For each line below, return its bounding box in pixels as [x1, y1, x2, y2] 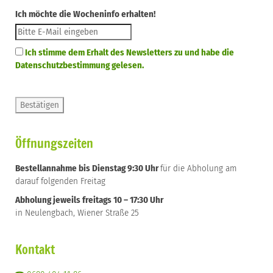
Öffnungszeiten [15, 135, 93, 152]
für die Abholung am [160, 163, 237, 174]
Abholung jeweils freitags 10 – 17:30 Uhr [15, 194, 163, 205]
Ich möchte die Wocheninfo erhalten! [15, 9, 155, 19]
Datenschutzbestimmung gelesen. [15, 60, 144, 71]
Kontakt [15, 241, 55, 258]
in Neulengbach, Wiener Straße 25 [15, 207, 139, 218]
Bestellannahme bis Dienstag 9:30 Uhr [15, 163, 160, 174]
